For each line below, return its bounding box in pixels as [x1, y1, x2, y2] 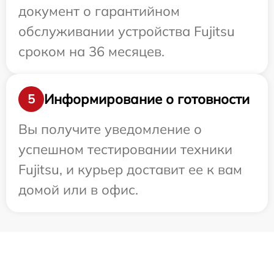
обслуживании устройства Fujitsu [18, 23, 235, 40]
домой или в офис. [18, 181, 138, 199]
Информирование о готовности [44, 90, 250, 108]
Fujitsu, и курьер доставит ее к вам [18, 161, 242, 179]
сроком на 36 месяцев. [18, 43, 165, 61]
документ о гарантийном [18, 2, 180, 20]
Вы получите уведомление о [18, 120, 202, 138]
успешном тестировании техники [18, 141, 232, 158]
